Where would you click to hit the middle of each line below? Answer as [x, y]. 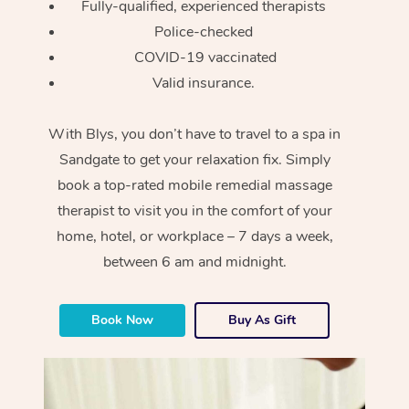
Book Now [123, 320]
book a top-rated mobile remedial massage [194, 185]
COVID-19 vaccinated [205, 57]
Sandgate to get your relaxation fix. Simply [194, 159]
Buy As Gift [262, 320]
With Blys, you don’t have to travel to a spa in [195, 134]
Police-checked [205, 31]
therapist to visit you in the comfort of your [194, 210]
